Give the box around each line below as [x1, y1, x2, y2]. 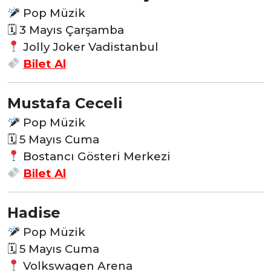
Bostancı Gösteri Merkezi [20, 149, 171, 163]
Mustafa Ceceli [7, 94, 123, 112]
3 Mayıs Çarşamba [16, 22, 124, 37]
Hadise [7, 203, 60, 221]
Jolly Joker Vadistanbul [20, 39, 159, 54]
